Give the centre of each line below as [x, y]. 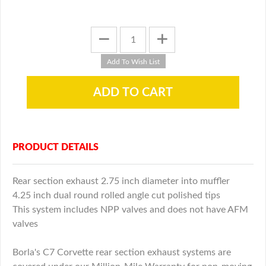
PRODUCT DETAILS [56, 148]
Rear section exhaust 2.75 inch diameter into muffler [121, 181]
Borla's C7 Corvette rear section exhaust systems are [122, 253]
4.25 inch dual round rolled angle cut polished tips [116, 196]
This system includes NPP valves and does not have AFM [130, 210]
